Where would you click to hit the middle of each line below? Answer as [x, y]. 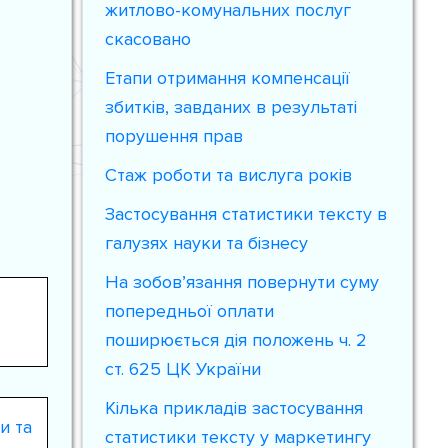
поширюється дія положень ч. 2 [236, 340]
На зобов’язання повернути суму [242, 282]
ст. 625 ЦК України [183, 369]
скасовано [148, 39]
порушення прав [174, 136]
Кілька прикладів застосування [234, 408]
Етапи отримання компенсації [228, 78]
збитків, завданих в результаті [231, 107]
